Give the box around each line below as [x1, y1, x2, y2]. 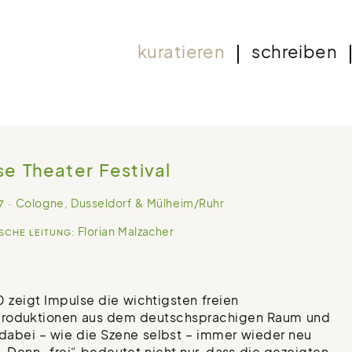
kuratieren [137, 41, 225, 63]
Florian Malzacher [75, 224, 174, 239]
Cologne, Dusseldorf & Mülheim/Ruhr [15, 196, 225, 211]
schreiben [251, 41, 338, 63]
